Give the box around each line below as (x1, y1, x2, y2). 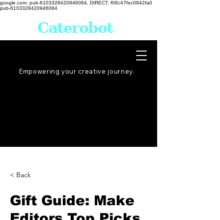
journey (108, 67, 133, 75)
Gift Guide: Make (10, 193, 135, 208)
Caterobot (37, 19, 113, 36)
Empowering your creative (19, 67, 106, 75)
